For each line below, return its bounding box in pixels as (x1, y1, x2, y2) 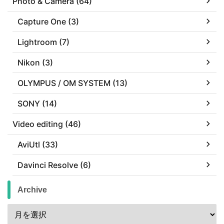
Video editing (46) (12, 118, 81, 129)
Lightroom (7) (17, 36, 69, 47)
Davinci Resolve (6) (17, 159, 91, 170)
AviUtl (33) (17, 139, 58, 149)
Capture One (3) (17, 16, 79, 26)
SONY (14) (17, 98, 57, 108)
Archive (17, 185, 47, 194)
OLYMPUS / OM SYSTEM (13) (17, 77, 127, 88)
